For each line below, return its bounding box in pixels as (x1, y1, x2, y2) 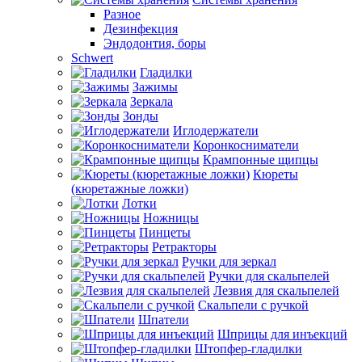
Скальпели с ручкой (198, 298, 309, 312)
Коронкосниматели (193, 138, 299, 152)
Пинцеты (139, 225, 191, 239)
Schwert (71, 51, 113, 65)
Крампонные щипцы (203, 153, 318, 166)
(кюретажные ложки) (71, 182, 188, 196)
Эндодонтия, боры (103, 36, 206, 50)
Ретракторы (152, 240, 217, 254)
